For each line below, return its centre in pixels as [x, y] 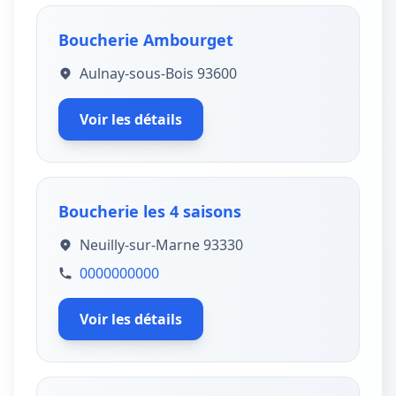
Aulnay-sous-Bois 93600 [158, 73]
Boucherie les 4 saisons [150, 211]
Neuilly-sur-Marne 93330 [161, 245]
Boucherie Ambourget [146, 40]
